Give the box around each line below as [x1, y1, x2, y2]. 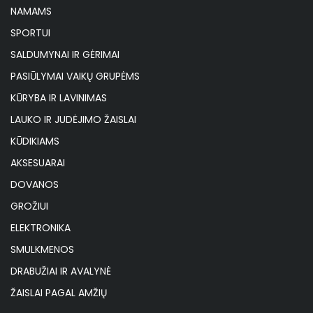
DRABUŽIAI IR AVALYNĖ [10, 264, 111, 279]
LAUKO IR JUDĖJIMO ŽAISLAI [10, 112, 136, 127]
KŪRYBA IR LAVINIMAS [10, 91, 107, 105]
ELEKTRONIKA [10, 221, 71, 235]
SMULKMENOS [10, 242, 74, 257]
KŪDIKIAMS [10, 134, 59, 149]
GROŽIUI [10, 199, 48, 214]
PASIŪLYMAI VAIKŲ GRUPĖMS [10, 69, 140, 84]
